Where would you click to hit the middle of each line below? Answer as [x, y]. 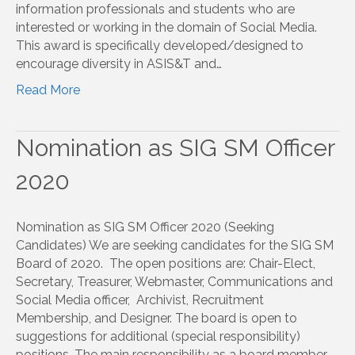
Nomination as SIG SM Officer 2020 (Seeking [145, 227]
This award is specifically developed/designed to [160, 45]
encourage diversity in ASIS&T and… [119, 63]
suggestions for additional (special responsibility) [158, 336]
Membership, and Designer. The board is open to [157, 318]
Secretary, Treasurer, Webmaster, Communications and [174, 281]
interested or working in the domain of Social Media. [166, 27]
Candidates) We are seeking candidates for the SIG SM [175, 245]
